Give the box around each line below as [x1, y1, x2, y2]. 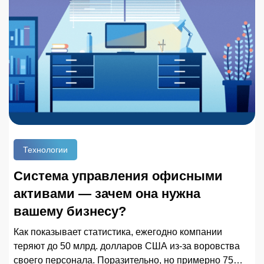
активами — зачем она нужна [14, 186, 200, 201]
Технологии [23, 144, 68, 154]
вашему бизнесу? [14, 203, 126, 219]
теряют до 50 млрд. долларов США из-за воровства [14, 240, 240, 251]
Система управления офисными [14, 168, 223, 183]
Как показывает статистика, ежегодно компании [14, 226, 222, 237]
